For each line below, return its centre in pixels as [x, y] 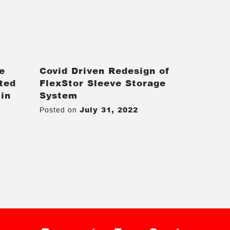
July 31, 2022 [109, 109]
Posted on [60, 110]
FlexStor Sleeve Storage [103, 82]
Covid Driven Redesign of [105, 70]
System [59, 95]
